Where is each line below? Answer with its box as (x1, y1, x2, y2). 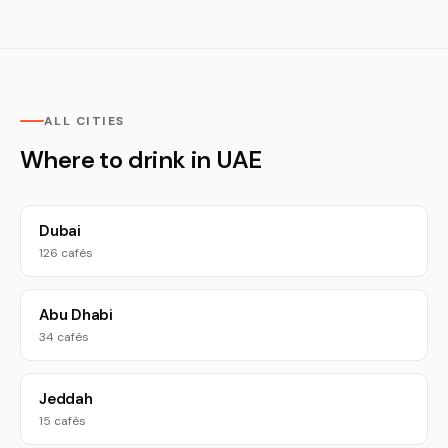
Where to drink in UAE (20, 144, 262, 175)
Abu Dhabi (39, 305, 113, 325)
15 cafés (39, 413, 86, 429)
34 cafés (39, 329, 89, 345)
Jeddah (39, 389, 93, 409)
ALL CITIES (44, 113, 125, 129)
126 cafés (39, 245, 93, 261)
